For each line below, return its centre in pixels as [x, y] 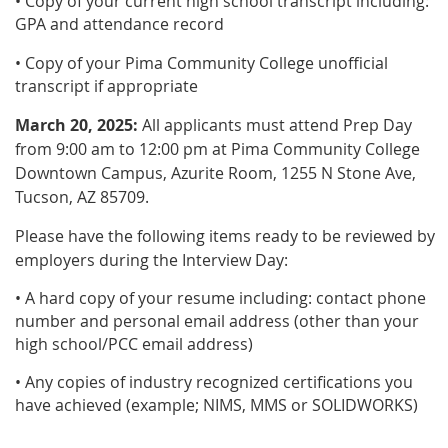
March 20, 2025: [76, 125]
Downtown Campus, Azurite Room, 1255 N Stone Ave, [215, 173]
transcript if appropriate [106, 86]
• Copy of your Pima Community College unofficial [201, 63]
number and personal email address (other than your [217, 321]
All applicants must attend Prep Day [275, 125]
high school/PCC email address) [134, 344]
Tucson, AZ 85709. [82, 197]
